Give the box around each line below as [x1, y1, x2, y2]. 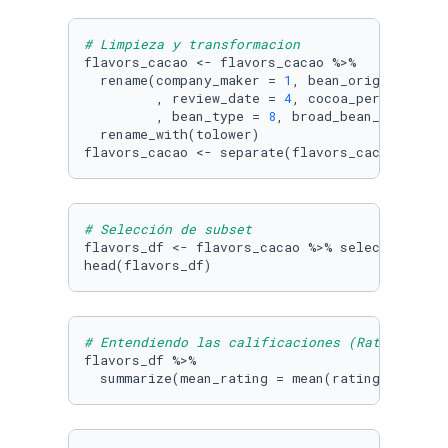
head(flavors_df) [84, 256, 212, 274]
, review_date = [84, 89, 284, 107]
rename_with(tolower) [84, 125, 260, 143]
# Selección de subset [84, 220, 252, 238]
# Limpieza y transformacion [84, 35, 300, 53]
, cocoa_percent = [292, 89, 436, 107]
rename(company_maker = [84, 71, 284, 89]
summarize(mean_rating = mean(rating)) [84, 369, 396, 387]
